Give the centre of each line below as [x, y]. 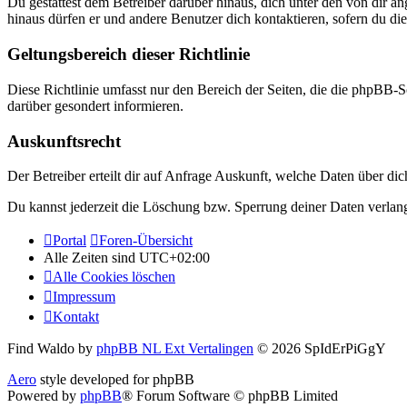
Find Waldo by [52, 349]
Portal [69, 241]
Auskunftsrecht [64, 141]
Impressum [84, 297]
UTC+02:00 [174, 258]
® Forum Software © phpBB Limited [230, 396]
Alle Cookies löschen [114, 277]
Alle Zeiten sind [91, 258]
